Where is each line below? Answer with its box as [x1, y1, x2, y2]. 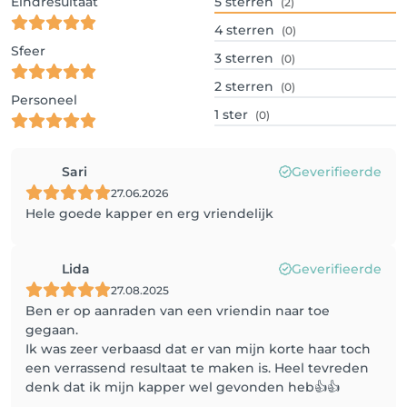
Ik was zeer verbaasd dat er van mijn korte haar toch [25, 341, 371, 357]
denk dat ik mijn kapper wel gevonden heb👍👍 [25, 379, 340, 395]
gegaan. [25, 322, 78, 338]
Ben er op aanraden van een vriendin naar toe [25, 303, 330, 319]
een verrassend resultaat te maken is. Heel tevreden [25, 360, 369, 376]
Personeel [11, 92, 77, 108]
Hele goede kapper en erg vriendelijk [25, 205, 273, 222]
